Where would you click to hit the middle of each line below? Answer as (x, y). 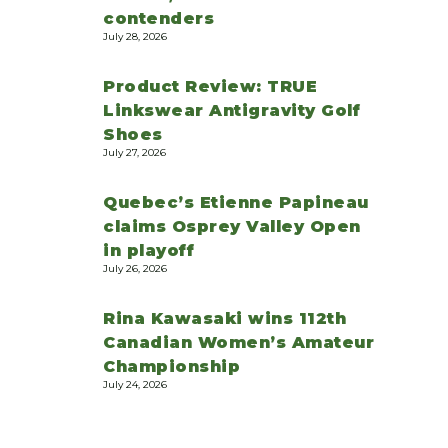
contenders (158, 19)
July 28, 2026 (135, 37)
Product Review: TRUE (210, 87)
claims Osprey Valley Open (232, 226)
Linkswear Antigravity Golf (231, 111)
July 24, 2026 (135, 384)
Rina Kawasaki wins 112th (224, 318)
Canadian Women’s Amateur (238, 342)
